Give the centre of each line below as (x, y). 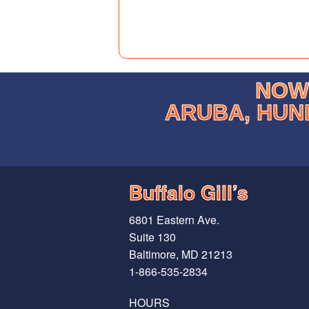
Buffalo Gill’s (189, 192)
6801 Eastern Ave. (174, 220)
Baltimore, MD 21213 (181, 255)
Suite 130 (152, 237)
